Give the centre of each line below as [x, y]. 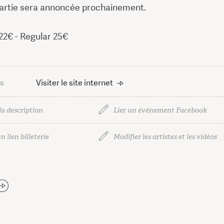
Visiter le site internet [74, 82]
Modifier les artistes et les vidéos [165, 136]
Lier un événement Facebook [160, 110]
